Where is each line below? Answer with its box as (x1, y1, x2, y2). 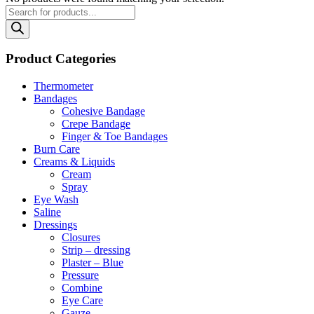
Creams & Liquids (34, 156, 115, 168)
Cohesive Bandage (62, 105, 145, 118)
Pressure (62, 269, 99, 282)
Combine (62, 282, 102, 294)
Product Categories (6, 51, 116, 67)
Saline (34, 206, 61, 219)
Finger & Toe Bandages (62, 130, 168, 143)
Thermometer (34, 80, 93, 93)
